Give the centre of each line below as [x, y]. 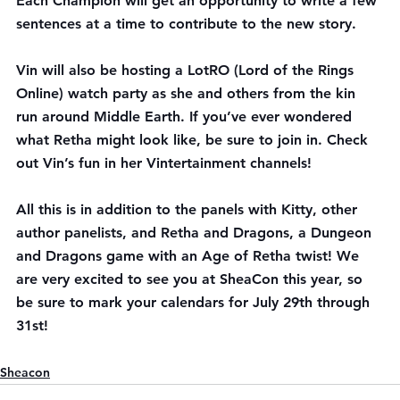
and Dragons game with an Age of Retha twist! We [190, 255]
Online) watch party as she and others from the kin [188, 93]
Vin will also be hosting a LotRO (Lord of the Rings [187, 70]
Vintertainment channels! [229, 162]
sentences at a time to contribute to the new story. [186, 23]
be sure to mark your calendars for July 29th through [195, 302]
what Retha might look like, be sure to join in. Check [194, 139]
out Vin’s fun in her [81, 162]
